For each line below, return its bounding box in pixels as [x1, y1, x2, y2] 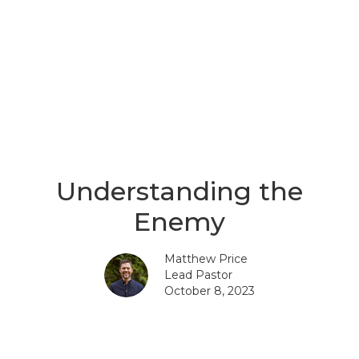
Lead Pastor [164, 267, 232, 282]
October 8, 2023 [164, 283, 255, 298]
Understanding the [56, 175, 303, 207]
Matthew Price [164, 251, 248, 266]
